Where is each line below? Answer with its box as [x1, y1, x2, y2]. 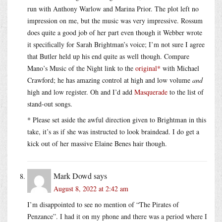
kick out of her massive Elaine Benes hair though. [27, 138, 167, 148]
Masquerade [134, 87, 167, 97]
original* [135, 63, 161, 73]
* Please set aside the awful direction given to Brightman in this [27, 114, 206, 124]
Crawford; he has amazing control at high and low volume [27, 75, 192, 85]
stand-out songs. [27, 99, 72, 109]
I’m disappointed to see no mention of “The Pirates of [27, 199, 179, 209]
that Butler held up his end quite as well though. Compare [27, 51, 189, 61]
